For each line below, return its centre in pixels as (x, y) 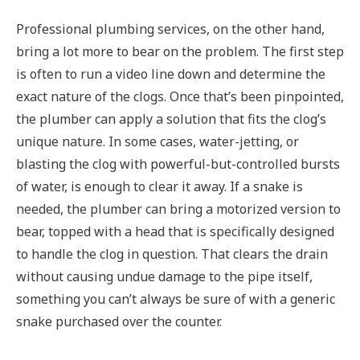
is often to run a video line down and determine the (171, 74)
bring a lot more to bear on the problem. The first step (180, 52)
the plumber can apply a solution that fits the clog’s (171, 119)
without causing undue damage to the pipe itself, (164, 277)
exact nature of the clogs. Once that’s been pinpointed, (180, 97)
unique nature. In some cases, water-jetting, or (157, 142)
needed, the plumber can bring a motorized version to (178, 209)
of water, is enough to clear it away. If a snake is (160, 187)
